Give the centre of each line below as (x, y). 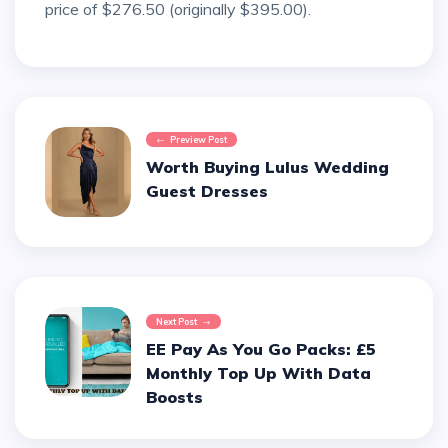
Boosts (175, 396)
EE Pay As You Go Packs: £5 (261, 348)
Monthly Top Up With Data (259, 372)
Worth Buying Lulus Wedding (268, 166)
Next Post (177, 321)
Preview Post (199, 139)
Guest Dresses (207, 190)
